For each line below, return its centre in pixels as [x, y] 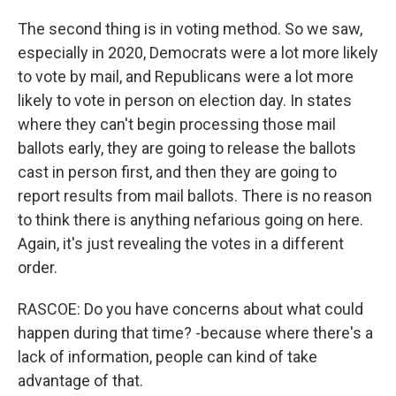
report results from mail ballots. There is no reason [195, 196]
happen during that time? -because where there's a [195, 333]
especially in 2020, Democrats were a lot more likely [198, 53]
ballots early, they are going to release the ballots [187, 148]
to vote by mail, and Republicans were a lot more [186, 76]
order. [38, 267]
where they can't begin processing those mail [177, 124]
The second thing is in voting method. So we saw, [190, 29]
